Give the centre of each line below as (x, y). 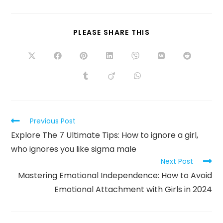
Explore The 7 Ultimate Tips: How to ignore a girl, (105, 135)
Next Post (177, 162)
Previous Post (53, 121)
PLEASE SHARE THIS (111, 33)
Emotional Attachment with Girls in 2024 (133, 190)
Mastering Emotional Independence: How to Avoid (115, 176)
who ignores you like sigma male (74, 149)
